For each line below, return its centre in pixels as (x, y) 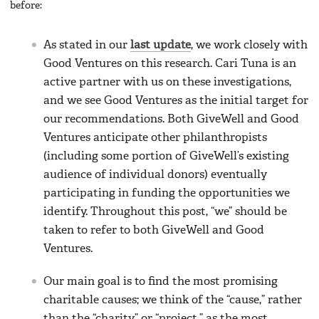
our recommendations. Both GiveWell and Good (171, 119)
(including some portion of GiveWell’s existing (166, 156)
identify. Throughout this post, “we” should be (165, 212)
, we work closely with (249, 45)
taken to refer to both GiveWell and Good (154, 230)
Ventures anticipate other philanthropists (155, 138)
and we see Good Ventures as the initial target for (176, 101)
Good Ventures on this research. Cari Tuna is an (170, 64)
